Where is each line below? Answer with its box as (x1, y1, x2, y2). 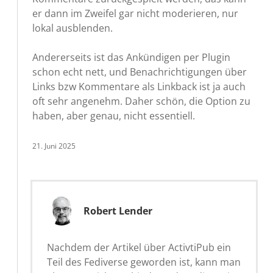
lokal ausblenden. (32, 21, 113, 35)
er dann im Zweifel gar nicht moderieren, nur (32, 6, 238, 20)
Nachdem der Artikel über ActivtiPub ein (47, 240, 231, 254)
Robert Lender (83, 204, 152, 218)
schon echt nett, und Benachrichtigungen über (32, 65, 247, 79)
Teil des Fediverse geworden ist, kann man (47, 255, 241, 269)
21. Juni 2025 (32, 140, 76, 151)
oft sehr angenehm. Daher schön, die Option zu (32, 94, 250, 108)
